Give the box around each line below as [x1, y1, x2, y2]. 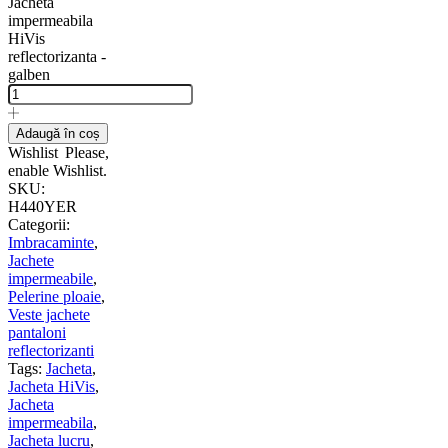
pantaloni [8, 323, 66, 341]
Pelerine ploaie [8, 287, 101, 305]
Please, [65, 143, 109, 161]
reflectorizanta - [8, 47, 106, 65]
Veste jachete [8, 305, 90, 323]
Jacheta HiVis [8, 377, 95, 395]
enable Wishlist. [8, 161, 107, 179]
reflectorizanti [8, 341, 94, 359]
